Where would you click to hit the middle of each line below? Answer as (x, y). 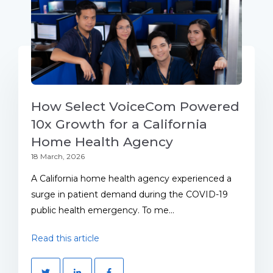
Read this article (65, 238)
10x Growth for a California (119, 124)
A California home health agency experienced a (131, 178)
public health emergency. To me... (103, 210)
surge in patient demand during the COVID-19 (129, 194)
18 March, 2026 (58, 156)
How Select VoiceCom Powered (135, 106)
